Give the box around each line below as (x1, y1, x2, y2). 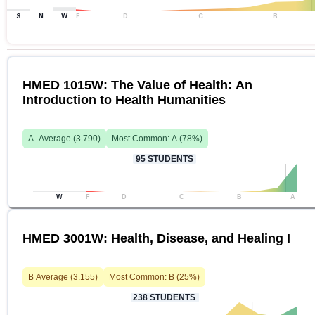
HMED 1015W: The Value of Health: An (22, 78, 252, 92)
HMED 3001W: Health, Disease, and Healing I (22, 231, 290, 245)
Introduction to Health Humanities (22, 93, 226, 107)
